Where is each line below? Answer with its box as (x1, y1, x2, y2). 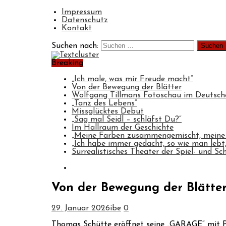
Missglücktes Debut (72, 107, 144, 116)
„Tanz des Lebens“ (72, 99, 137, 107)
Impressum (62, 8, 102, 16)
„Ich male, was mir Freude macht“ (72, 75, 193, 83)
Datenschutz (62, 16, 108, 24)
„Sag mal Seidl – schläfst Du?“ (72, 116, 182, 124)
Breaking (51, 59, 83, 67)
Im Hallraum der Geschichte (72, 124, 174, 132)
